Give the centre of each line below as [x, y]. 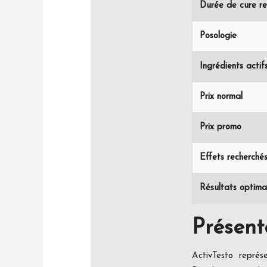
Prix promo [221, 127]
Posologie [218, 36]
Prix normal [221, 97]
